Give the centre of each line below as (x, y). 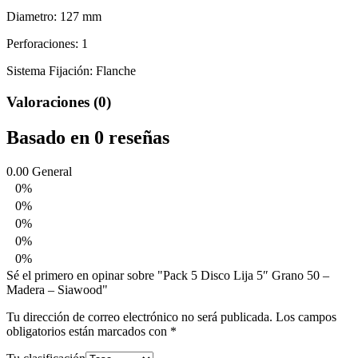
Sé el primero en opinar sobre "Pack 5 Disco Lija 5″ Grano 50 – (168, 275)
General (52, 171)
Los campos (306, 316)
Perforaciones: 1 (47, 44)
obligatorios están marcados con (88, 331)
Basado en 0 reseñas (88, 137)
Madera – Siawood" (57, 289)
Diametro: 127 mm (54, 17)
